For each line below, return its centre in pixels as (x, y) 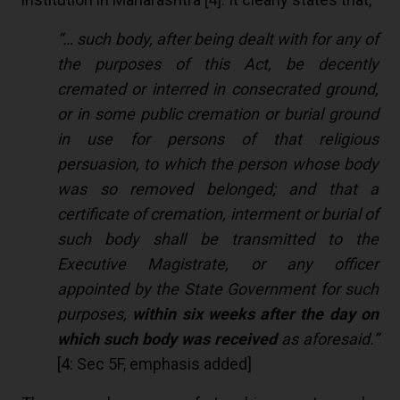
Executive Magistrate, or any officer (218, 264)
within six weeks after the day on (253, 314)
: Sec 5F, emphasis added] (161, 364)
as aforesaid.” (330, 339)
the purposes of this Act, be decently (218, 64)
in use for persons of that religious (218, 139)
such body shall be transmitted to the (218, 239)
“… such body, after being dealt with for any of (218, 39)
